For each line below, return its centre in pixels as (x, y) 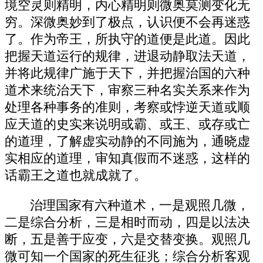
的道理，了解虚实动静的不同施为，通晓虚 (127, 142)
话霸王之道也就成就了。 (76, 176)
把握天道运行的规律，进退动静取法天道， (127, 57)
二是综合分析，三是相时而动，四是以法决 (127, 222)
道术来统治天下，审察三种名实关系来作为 (127, 91)
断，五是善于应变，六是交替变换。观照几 (127, 239)
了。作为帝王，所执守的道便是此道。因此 (127, 40)
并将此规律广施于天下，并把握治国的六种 (127, 74)
